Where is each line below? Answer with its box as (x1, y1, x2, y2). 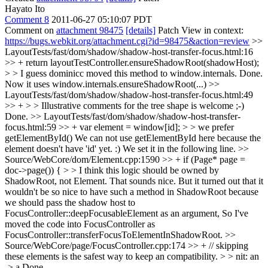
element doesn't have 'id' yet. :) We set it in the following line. (5, 144, 238, 154)
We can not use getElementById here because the (72, 133, 261, 143)
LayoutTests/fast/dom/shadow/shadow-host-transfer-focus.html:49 (5, 90, 253, 100)
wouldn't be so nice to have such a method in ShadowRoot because (5, 187, 258, 197)
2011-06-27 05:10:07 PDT (51, 14, 152, 25)
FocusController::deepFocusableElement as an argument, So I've (5, 208, 248, 218)
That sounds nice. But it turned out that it (107, 176, 263, 186)
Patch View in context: (156, 25, 243, 35)
